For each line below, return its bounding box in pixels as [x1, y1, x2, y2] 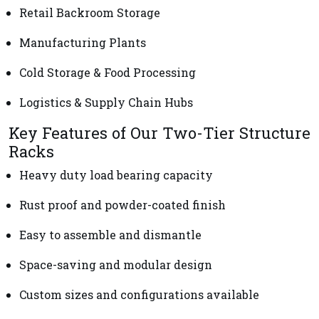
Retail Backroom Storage [19, 4, 160, 20]
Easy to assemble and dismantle [19, 226, 202, 242]
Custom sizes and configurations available [19, 286, 259, 302]
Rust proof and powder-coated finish [19, 197, 226, 212]
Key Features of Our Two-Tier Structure [9, 122, 310, 143]
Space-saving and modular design [19, 256, 212, 272]
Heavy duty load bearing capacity [19, 167, 213, 182]
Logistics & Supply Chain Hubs [19, 94, 193, 110]
